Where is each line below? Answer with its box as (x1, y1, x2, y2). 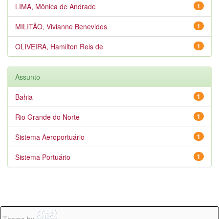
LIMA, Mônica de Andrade (15, 1, 96, 11)
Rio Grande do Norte (15, 112, 80, 122)
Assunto (15, 72, 40, 82)
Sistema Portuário (15, 152, 70, 162)
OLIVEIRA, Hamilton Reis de (15, 42, 103, 51)
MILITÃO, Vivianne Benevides (15, 22, 107, 31)
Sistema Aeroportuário (15, 132, 85, 142)
